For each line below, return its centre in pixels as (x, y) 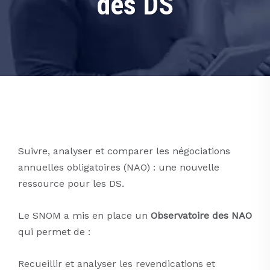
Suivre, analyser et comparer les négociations (124, 151)
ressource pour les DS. (71, 184)
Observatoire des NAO (201, 215)
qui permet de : (54, 232)
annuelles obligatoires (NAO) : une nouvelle (119, 167)
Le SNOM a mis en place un (84, 215)
